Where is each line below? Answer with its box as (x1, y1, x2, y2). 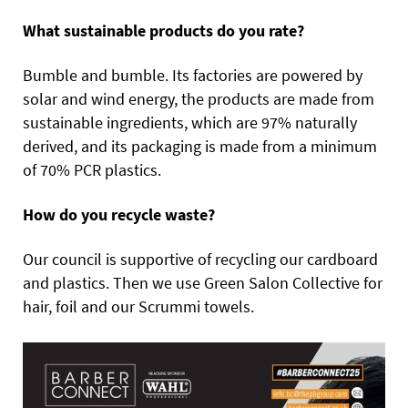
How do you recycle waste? (23, 203, 215, 225)
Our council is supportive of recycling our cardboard (23, 248, 378, 270)
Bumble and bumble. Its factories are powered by (23, 64, 362, 86)
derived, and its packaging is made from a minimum (23, 135, 377, 157)
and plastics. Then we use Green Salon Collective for (23, 271, 382, 293)
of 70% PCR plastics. (23, 158, 161, 180)
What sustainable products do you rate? (23, 19, 304, 41)
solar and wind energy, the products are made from (23, 87, 374, 109)
